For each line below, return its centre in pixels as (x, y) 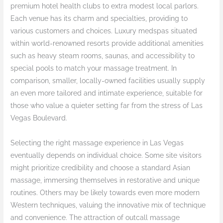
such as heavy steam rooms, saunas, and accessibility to (103, 56)
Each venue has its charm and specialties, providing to (99, 19)
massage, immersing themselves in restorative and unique (105, 180)
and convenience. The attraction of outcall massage (95, 218)
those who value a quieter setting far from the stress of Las (107, 106)
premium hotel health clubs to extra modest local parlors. (105, 6)
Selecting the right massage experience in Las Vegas (97, 143)
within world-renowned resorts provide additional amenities (107, 44)
